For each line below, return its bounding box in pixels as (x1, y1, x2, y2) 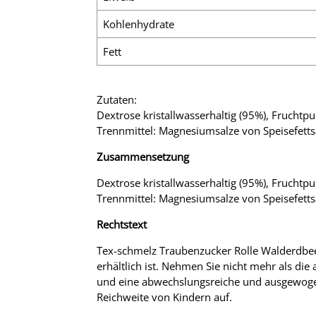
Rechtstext (97, 217, 147, 231)
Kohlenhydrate (103, 16, 174, 31)
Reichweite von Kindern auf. (97, 289, 232, 304)
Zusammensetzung (97, 149, 189, 164)
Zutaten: (97, 92, 137, 107)
